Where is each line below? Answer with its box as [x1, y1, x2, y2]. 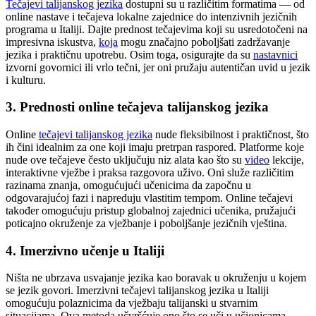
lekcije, [269, 153, 304, 166]
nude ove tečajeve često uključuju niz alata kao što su [6, 153, 245, 166]
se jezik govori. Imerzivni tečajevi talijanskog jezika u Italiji [6, 284, 269, 297]
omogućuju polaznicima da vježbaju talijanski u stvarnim [6, 297, 257, 310]
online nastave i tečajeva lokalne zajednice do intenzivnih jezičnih [6, 10, 297, 23]
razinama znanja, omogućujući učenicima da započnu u [6, 178, 251, 191]
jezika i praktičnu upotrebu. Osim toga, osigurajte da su [6, 48, 253, 61]
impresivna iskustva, [6, 35, 99, 48]
